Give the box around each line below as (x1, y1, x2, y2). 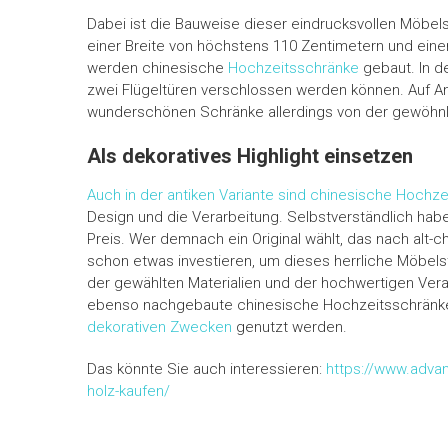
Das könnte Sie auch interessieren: (87, 360, 326, 379)
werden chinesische (87, 59, 228, 78)
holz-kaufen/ (87, 382, 170, 401)
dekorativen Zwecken (87, 318, 232, 337)
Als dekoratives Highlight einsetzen (87, 144, 413, 169)
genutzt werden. (232, 318, 347, 337)
